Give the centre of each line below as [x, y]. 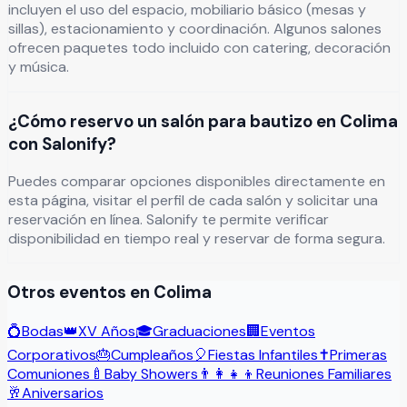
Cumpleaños [152, 354]
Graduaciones [199, 331]
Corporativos [52, 354]
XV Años [107, 331]
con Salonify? [62, 144]
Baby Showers [151, 373]
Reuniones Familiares [324, 373]
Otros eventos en [80, 293]
